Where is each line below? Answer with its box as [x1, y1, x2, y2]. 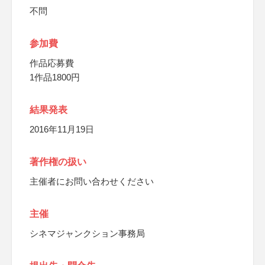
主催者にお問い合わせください [30, 176, 154, 186]
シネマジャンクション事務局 [30, 228, 145, 238]
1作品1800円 [30, 72, 80, 82]
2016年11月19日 [30, 124, 94, 134]
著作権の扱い [30, 157, 86, 167]
